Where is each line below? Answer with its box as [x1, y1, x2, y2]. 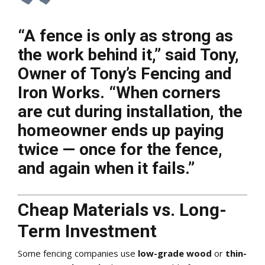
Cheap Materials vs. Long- [18, 199, 227, 221]
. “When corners [100, 82, 221, 102]
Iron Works [18, 82, 100, 102]
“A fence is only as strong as [18, 25, 233, 46]
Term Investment [18, 221, 157, 242]
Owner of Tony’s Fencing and [18, 63, 232, 83]
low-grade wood [138, 247, 212, 259]
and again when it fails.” [18, 158, 195, 178]
